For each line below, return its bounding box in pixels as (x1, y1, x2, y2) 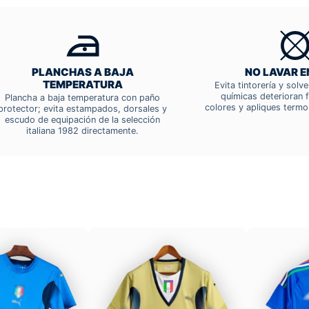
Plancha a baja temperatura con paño (5, 92, 161, 103)
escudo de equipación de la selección (5, 114, 161, 126)
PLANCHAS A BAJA (31, 66, 134, 79)
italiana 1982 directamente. (26, 126, 139, 137)
